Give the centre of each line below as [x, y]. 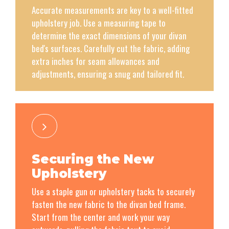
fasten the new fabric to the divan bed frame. [109, 204]
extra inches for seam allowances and [96, 61]
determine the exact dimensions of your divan [109, 36]
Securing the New [93, 159]
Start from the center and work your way [101, 217]
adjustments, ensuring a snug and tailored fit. [108, 74]
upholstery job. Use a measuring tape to [99, 23]
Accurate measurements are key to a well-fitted [112, 10]
